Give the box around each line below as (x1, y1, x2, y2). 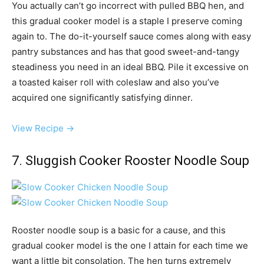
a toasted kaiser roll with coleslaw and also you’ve (12, 77, 219, 88)
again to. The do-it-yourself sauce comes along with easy (12, 31, 251, 42)
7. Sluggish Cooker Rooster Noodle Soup (12, 153, 249, 169)
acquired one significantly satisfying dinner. (12, 92, 193, 104)
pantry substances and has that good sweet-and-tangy (12, 46, 239, 58)
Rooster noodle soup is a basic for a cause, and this (12, 225, 226, 236)
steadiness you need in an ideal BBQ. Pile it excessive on (12, 61, 249, 73)
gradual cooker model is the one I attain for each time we (12, 240, 248, 252)
